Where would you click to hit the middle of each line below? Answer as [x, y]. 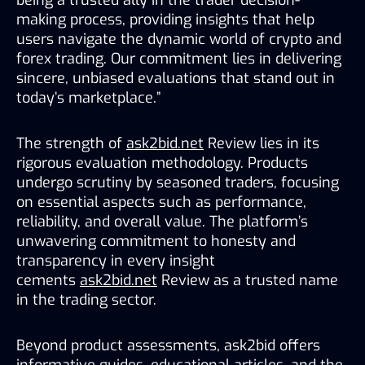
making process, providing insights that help [165, 19]
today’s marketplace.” [88, 97]
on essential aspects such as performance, [161, 202]
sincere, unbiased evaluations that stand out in [176, 78]
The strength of [71, 143]
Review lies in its [262, 143]
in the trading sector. [86, 299]
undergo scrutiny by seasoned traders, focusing [178, 182]
